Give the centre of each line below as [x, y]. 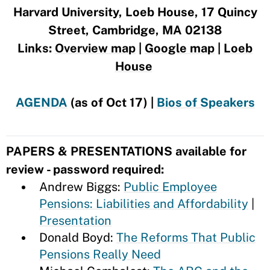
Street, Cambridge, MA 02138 [135, 30]
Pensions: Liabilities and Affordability [144, 204]
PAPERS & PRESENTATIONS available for [126, 151]
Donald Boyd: [78, 237]
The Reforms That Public [186, 237]
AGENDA [41, 102]
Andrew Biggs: [81, 187]
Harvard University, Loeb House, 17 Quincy [135, 12]
